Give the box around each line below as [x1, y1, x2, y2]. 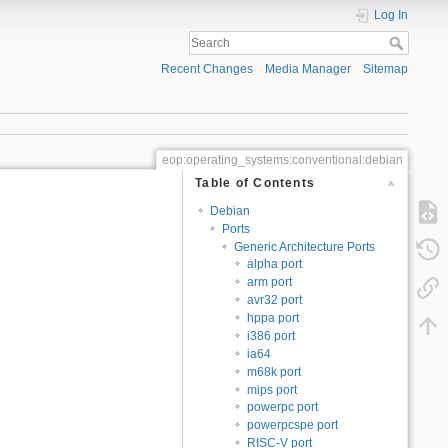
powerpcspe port [246, 418, 338, 433]
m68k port [246, 364, 301, 379]
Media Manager [264, 62, 351, 77]
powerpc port [246, 400, 318, 415]
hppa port [246, 311, 299, 326]
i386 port [246, 328, 295, 343]
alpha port [246, 257, 302, 272]
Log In [374, 8, 408, 22]
